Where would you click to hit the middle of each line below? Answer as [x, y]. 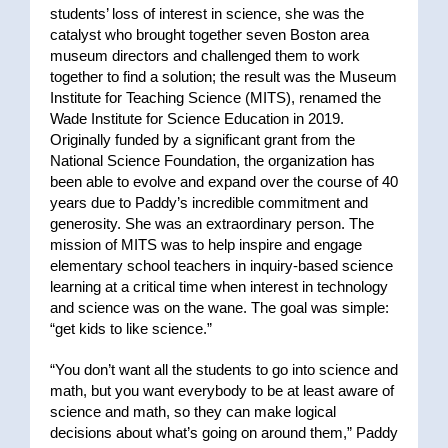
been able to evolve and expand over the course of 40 [223, 181]
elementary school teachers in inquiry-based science [221, 265]
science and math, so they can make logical [192, 411]
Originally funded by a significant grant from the [202, 139]
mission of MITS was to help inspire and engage [205, 244]
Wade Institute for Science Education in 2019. [196, 118]
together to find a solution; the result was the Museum [223, 76]
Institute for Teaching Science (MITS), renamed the [215, 97]
